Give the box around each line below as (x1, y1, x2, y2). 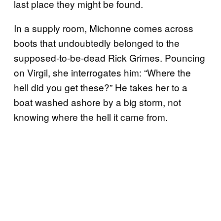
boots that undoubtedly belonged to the (14, 36, 180, 49)
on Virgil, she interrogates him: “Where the (14, 65, 191, 79)
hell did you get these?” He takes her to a (14, 80, 187, 94)
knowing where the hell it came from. (14, 110, 168, 123)
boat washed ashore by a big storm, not (14, 95, 181, 109)
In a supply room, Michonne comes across (14, 21, 193, 35)
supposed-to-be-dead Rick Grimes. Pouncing (14, 50, 205, 64)
